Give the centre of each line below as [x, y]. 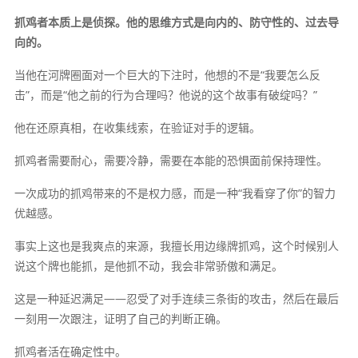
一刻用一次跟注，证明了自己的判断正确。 [120, 319]
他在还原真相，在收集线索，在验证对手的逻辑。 [137, 128]
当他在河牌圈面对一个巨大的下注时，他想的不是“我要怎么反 [167, 75]
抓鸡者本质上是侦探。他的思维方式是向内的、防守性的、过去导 [176, 22]
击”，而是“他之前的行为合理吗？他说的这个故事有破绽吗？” [165, 95]
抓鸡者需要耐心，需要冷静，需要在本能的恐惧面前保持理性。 [171, 161]
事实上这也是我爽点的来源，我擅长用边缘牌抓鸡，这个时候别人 [176, 246]
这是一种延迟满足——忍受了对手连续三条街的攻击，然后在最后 [176, 299]
